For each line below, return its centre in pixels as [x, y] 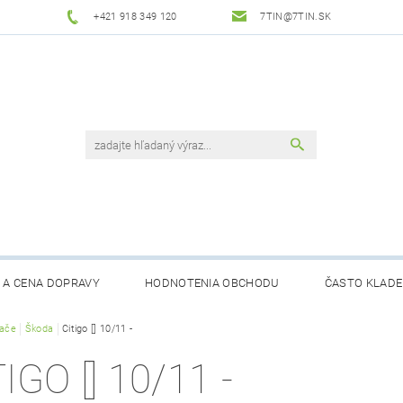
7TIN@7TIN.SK [296, 17]
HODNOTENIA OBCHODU [212, 283]
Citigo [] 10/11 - [97, 329]
